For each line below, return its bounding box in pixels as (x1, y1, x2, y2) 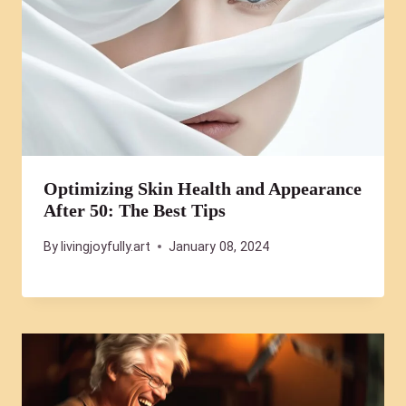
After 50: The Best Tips (43, 200, 226, 221)
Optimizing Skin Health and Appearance (43, 179, 362, 199)
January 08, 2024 (169, 238, 270, 255)
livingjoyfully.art (61, 238, 151, 255)
